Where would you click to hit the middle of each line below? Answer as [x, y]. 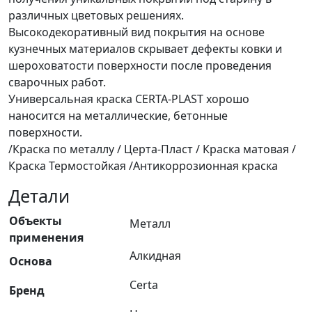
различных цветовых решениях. [96, 16]
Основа [31, 262]
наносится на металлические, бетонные [118, 116]
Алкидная [155, 256]
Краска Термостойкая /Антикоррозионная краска [143, 166]
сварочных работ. [57, 83]
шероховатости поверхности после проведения [140, 66]
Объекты [36, 221]
